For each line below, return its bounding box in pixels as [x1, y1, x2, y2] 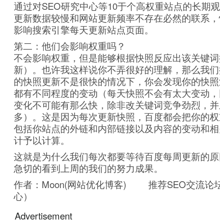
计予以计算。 [14, 134, 70, 147]
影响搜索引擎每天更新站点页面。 [14, 23, 154, 36]
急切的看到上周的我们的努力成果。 [14, 162, 163, 175]
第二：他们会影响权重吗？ [14, 39, 126, 53]
